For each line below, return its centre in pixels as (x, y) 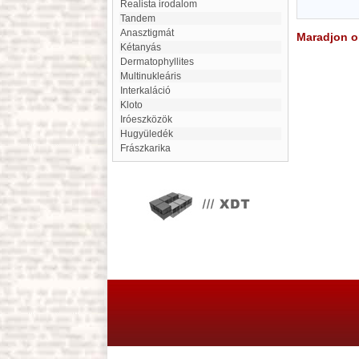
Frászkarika (148, 148)
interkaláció (147, 91)
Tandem (140, 18)
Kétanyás (144, 47)
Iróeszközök (147, 119)
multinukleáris (155, 76)
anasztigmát (150, 33)
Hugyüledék (150, 134)
